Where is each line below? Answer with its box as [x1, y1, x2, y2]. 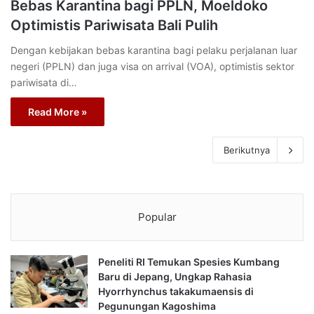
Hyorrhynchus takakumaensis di [98, 285, 254, 298]
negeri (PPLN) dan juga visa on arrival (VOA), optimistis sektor [11, 60, 294, 73]
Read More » [28, 106, 87, 118]
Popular [137, 210, 177, 224]
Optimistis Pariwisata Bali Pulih [11, 17, 218, 34]
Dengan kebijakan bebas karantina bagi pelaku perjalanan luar [11, 44, 297, 57]
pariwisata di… [11, 76, 77, 89]
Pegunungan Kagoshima [98, 300, 216, 313]
